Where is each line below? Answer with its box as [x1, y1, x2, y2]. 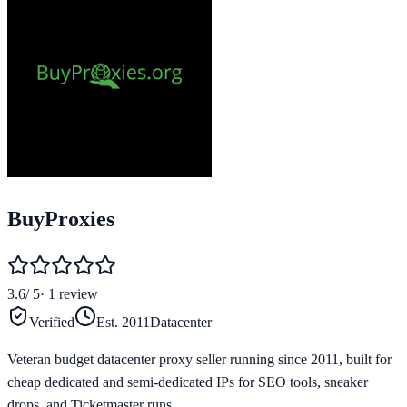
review [59, 285, 98, 302]
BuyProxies [7, 206, 114, 231]
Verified [29, 313, 74, 330]
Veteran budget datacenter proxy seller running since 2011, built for [7, 351, 392, 367]
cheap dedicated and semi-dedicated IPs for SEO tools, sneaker [7, 373, 368, 390]
